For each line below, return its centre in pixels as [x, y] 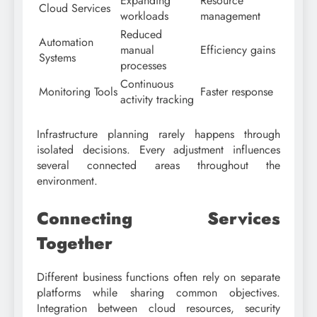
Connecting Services [158, 218]
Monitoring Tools [78, 91]
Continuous [147, 83]
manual [137, 50]
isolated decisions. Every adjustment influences [158, 149]
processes [143, 65]
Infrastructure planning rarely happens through [158, 134]
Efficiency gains [238, 50]
